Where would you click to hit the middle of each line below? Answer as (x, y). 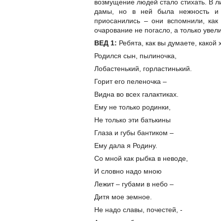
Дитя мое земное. (123, 197)
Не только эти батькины (132, 120)
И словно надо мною (128, 171)
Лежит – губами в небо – (134, 184)
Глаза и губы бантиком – (134, 133)
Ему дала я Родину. (126, 146)
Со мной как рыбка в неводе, (141, 159)
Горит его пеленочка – (130, 82)
